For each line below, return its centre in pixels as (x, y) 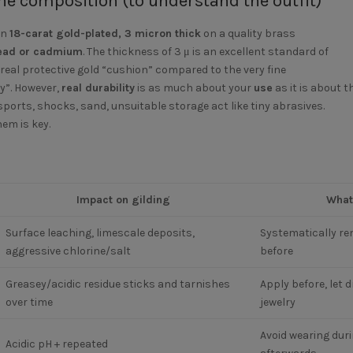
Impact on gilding (123, 200)
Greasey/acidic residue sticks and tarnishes (117, 284)
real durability (98, 88)
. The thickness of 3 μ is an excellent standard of (205, 52)
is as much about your (194, 88)
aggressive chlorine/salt (68, 251)
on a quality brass (248, 33)
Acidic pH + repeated (56, 344)
